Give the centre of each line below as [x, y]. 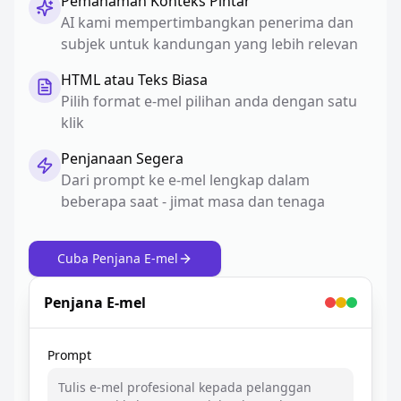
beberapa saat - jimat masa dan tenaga [193, 201]
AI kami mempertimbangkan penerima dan [207, 22]
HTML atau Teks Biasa [134, 80]
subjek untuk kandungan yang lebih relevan [209, 44]
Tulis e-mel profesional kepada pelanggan [185, 387]
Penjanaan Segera [122, 158]
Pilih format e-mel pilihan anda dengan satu [209, 101]
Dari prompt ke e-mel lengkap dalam [185, 180]
